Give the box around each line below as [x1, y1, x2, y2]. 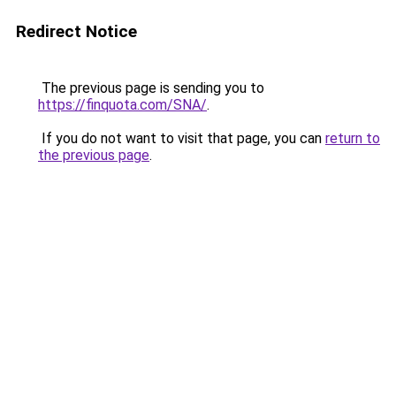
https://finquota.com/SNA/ [38, 96, 207, 113]
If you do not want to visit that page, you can [38, 130, 325, 147]
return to [325, 130, 380, 147]
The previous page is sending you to [38, 80, 264, 96]
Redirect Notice [16, 21, 137, 42]
